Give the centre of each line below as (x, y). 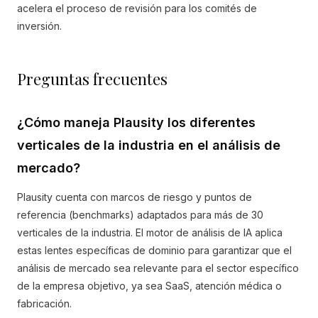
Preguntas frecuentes (92, 79)
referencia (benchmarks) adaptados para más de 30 (140, 215)
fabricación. (44, 303)
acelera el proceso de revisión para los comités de (137, 8)
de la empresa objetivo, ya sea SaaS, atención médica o (149, 286)
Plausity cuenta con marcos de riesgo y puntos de (135, 197)
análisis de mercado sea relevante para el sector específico (158, 268)
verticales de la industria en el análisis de (149, 145)
